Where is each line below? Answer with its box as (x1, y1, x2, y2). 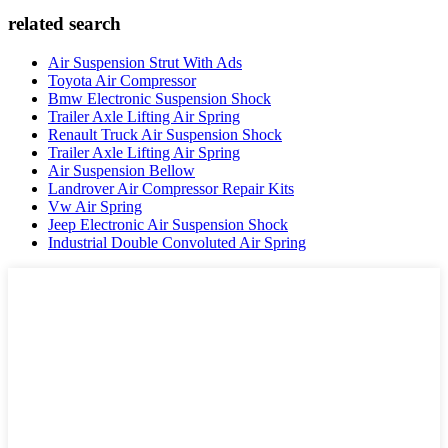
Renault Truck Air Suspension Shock (48, 125, 282, 143)
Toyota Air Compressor (48, 71, 196, 89)
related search (8, 13, 121, 35)
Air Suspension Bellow (48, 161, 195, 179)
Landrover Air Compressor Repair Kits (48, 179, 294, 197)
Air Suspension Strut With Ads (48, 53, 242, 71)
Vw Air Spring (48, 197, 142, 215)
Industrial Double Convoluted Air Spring (48, 233, 306, 251)
